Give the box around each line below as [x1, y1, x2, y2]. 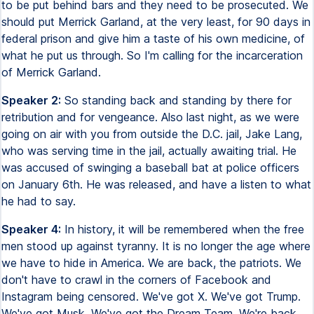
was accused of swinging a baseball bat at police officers [1, 161, 299, 175]
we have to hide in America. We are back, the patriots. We [1, 256, 301, 270]
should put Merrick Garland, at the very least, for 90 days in [1, 15, 310, 29]
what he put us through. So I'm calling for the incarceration [1, 48, 303, 62]
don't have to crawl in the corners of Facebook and [1, 273, 271, 287]
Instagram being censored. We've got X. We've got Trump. [1, 289, 301, 303]
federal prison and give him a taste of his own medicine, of [1, 32, 305, 46]
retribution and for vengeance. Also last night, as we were [1, 110, 299, 124]
